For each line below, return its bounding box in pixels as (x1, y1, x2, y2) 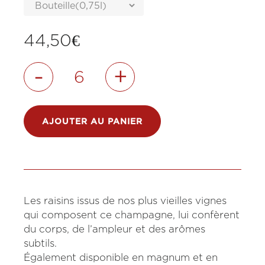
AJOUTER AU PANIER (42, 117, 143, 126)
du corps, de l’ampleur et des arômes (24, 224, 206, 235)
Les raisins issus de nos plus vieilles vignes (24, 195, 227, 206)
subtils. (24, 238, 57, 249)
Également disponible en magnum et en (24, 252, 218, 263)
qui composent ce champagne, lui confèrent (24, 209, 240, 221)
